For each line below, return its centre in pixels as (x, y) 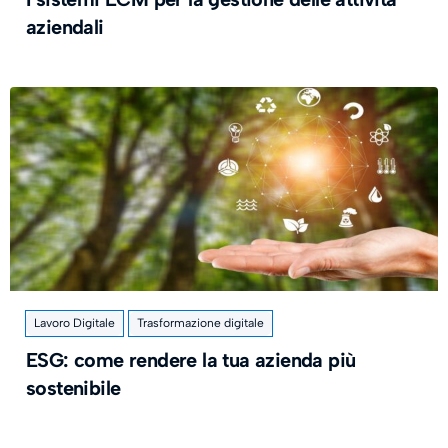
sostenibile (73, 388)
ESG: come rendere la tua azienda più (191, 360)
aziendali (65, 27)
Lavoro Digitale (74, 323)
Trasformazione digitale (200, 323)
